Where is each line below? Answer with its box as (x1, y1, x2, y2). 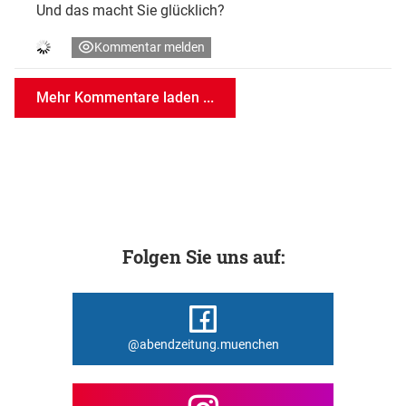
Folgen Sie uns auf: (121, 244, 285, 268)
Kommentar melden (94, 39, 205, 54)
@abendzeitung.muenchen (127, 337, 279, 352)
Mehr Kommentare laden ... (36, 88, 214, 106)
